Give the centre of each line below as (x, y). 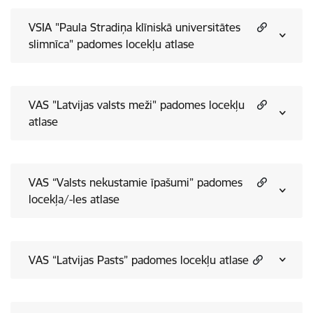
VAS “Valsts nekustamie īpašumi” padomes (136, 182)
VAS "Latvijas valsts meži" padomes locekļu (137, 105)
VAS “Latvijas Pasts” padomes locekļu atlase (139, 260)
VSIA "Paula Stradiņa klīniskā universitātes (134, 27)
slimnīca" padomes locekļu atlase (111, 44)
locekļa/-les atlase (74, 199)
